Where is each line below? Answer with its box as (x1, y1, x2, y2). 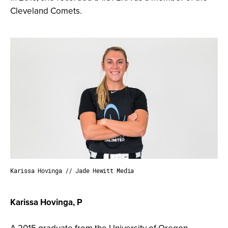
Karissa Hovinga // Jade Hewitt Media (10, 166, 134, 175)
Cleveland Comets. (10, 5, 82, 17)
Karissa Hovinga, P (10, 196, 82, 209)
